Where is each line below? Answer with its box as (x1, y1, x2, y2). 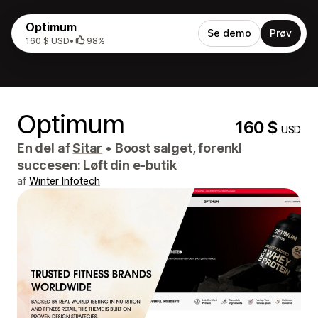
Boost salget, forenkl (111, 141, 243, 155)
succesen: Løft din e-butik (17, 158, 177, 172)
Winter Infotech (29, 175, 100, 187)
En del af (17, 141, 73, 155)
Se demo (207, 27, 251, 39)
